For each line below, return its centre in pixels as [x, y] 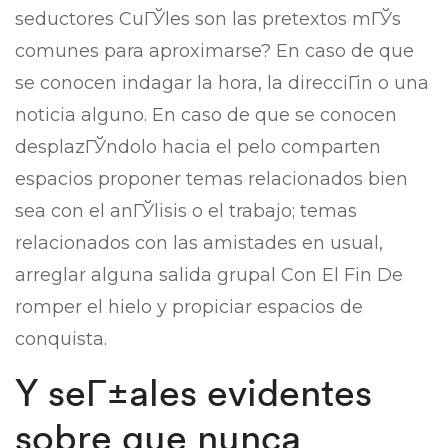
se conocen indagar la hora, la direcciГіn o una [222, 83]
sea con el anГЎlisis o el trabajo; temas [186, 211]
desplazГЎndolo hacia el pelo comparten [198, 147]
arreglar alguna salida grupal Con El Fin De [209, 275]
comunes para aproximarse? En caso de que [214, 51]
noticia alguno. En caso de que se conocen [206, 115]
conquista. [61, 339]
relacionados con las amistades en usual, [199, 243]
